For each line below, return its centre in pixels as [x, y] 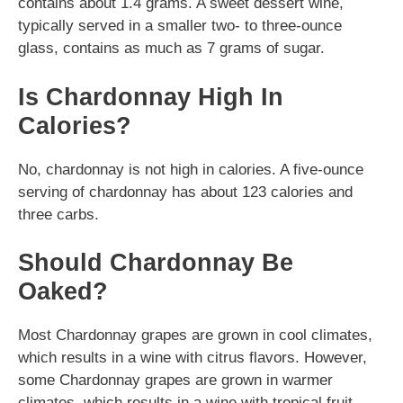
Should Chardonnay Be [156, 263]
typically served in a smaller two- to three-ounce [180, 26]
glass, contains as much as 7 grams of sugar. [171, 48]
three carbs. [58, 214]
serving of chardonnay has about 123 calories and [185, 192]
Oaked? [63, 291]
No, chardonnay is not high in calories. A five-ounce [191, 169]
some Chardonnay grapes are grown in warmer [175, 380]
